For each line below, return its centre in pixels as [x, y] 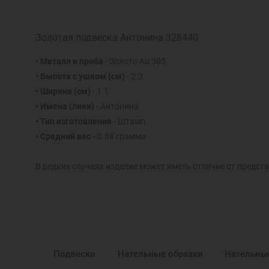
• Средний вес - [66, 137]
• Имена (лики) [65, 107]
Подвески [75, 254]
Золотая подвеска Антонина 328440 [117, 37]
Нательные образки [160, 254]
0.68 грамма [121, 137]
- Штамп [129, 122]
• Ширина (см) [63, 92]
